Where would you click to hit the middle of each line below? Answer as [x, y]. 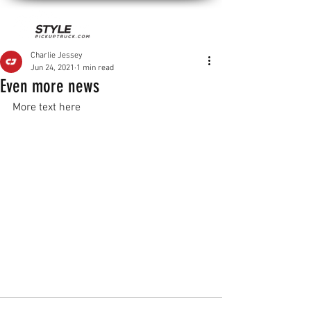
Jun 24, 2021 [52, 68]
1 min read [95, 68]
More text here [47, 108]
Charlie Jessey [57, 56]
